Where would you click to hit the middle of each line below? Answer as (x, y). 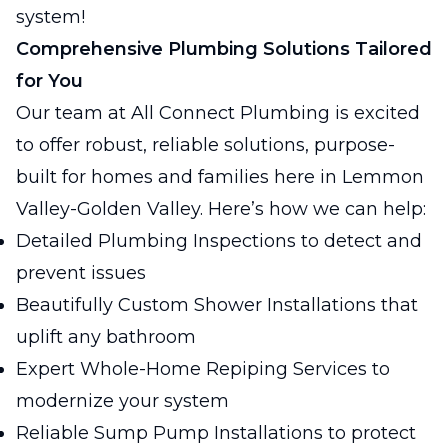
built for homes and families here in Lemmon (220, 177)
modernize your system (122, 401)
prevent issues (81, 273)
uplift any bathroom (106, 337)
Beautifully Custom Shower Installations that (217, 305)
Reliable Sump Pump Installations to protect (216, 433)
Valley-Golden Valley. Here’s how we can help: (221, 209)
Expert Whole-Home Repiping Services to (203, 369)
